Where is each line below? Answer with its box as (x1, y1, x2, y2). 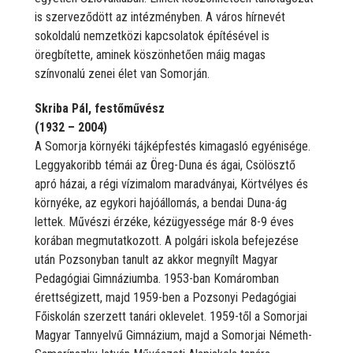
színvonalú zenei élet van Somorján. (35, 65, 210, 81)
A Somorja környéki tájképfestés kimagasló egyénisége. (35, 138, 310, 154)
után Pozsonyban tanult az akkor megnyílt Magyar (35, 251, 278, 267)
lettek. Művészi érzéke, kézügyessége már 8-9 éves (35, 214, 294, 229)
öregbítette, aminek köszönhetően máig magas (35, 46, 266, 62)
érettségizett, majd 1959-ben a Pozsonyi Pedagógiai (35, 289, 296, 305)
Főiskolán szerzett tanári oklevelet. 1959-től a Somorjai (35, 308, 307, 324)
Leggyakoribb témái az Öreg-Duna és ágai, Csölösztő (35, 157, 295, 173)
